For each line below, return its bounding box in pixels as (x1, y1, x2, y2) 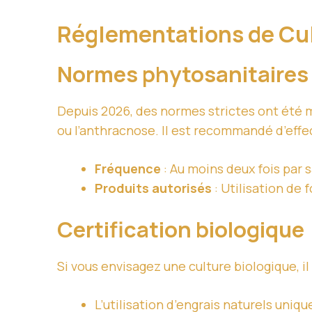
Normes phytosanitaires (57, 59, 309, 89)
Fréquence (95, 160, 161, 178)
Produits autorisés (95, 180, 212, 197)
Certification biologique (57, 214, 304, 244)
